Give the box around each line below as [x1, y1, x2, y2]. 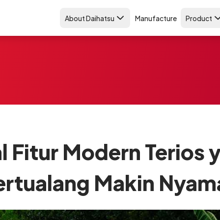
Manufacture [135, 13, 177, 23]
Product [186, 13, 212, 23]
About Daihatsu [65, 13, 114, 23]
